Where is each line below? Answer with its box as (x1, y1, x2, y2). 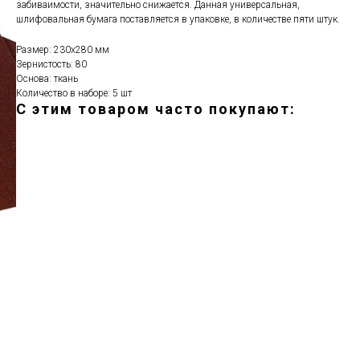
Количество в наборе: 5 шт (16, 88, 132, 99)
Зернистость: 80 (16, 59, 87, 70)
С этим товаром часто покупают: (16, 100, 296, 117)
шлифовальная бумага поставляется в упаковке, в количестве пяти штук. (16, 14, 340, 25)
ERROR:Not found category (16, 119, 153, 132)
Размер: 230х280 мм (16, 44, 109, 55)
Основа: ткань (16, 73, 78, 84)
